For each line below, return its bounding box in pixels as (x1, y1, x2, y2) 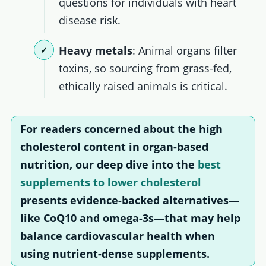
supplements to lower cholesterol (20, 175, 201, 190)
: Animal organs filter (132, 43, 237, 58)
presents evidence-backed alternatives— (20, 193, 239, 208)
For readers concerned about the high (20, 122, 223, 137)
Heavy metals (59, 43, 133, 58)
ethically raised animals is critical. (59, 78, 228, 93)
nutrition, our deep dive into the (20, 157, 198, 172)
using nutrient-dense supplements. (20, 246, 210, 261)
